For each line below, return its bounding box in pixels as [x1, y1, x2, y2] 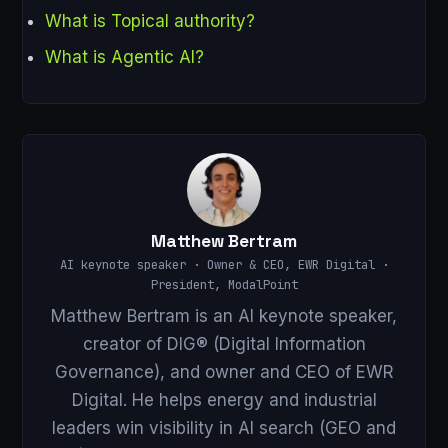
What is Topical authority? [45, 10, 255, 31]
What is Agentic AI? [45, 47, 204, 68]
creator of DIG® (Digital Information [82, 333, 366, 354]
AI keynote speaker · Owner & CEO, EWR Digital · [59, 256, 389, 274]
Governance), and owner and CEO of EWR [54, 361, 394, 382]
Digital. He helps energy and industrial [71, 389, 377, 410]
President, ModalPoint [150, 276, 298, 294]
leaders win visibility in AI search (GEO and [52, 417, 396, 438]
